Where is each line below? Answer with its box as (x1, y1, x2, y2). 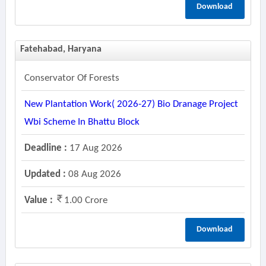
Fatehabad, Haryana (20, 45, 102, 54)
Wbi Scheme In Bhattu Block (24, 117, 140, 127)
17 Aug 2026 (66, 143, 122, 153)
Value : (24, 195, 53, 205)
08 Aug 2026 (65, 169, 121, 179)
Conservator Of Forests (24, 73, 119, 83)
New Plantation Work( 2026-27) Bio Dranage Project (24, 99, 238, 109)
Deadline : (24, 143, 67, 153)
